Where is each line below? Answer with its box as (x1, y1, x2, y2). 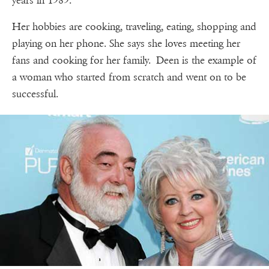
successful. (12, 87, 64, 100)
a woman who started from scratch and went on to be (12, 70, 246, 83)
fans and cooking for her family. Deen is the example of (12, 53, 256, 67)
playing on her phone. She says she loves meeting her (12, 37, 240, 50)
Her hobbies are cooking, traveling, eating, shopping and (12, 20, 256, 33)
